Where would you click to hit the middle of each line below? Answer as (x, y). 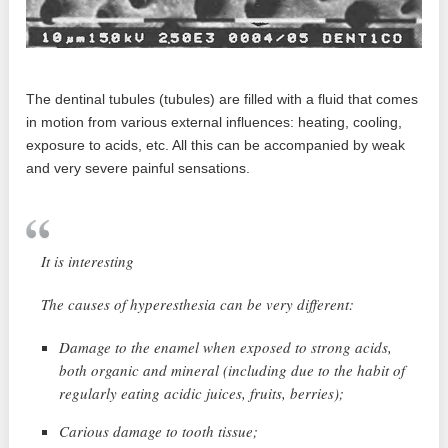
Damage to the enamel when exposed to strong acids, (226, 347)
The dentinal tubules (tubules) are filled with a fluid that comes (222, 99)
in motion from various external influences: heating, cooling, (214, 122)
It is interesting (88, 261)
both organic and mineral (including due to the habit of (232, 370)
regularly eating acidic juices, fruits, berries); (202, 393)
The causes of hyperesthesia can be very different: (198, 304)
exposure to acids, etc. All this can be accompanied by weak (216, 145)
